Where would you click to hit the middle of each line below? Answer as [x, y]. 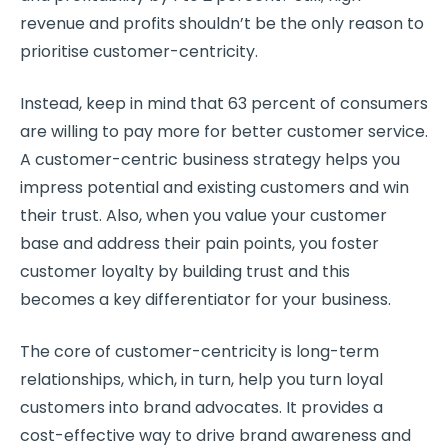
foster [355, 243]
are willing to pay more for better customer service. [224, 131]
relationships [70, 379]
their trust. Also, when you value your [165, 215]
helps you [360, 159]
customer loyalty [87, 271]
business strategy [251, 159]
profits [149, 23]
